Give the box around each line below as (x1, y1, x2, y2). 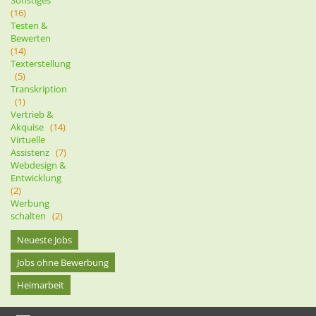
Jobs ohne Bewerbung (17, 255, 109, 269)
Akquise (11, 120, 50, 133)
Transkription (11, 82, 67, 95)
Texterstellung (11, 56, 71, 70)
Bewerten (11, 31, 55, 44)
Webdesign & (11, 158, 66, 171)
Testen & (11, 18, 47, 32)
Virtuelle (11, 133, 45, 146)
